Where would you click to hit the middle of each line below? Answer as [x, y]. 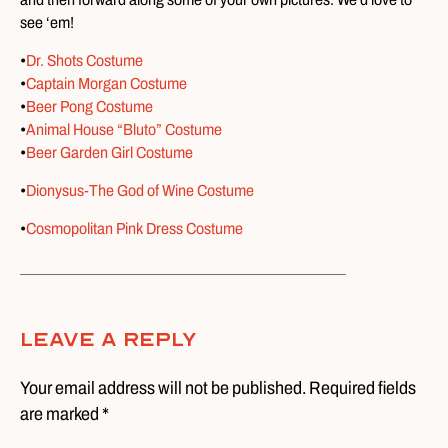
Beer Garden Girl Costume [109, 152]
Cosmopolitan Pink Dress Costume [134, 228]
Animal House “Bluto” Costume [124, 129]
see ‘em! [47, 22]
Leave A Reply [108, 339]
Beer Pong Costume [89, 106]
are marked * [64, 414]
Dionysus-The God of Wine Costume [140, 190]
